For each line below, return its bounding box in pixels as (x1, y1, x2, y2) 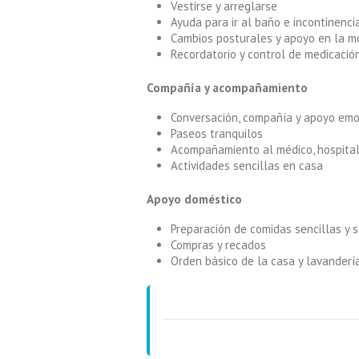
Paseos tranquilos (171, 125, 263, 141)
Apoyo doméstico (147, 191, 242, 207)
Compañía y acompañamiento (147, 79, 308, 95)
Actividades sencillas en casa (171, 157, 323, 173)
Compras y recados (171, 236, 266, 252)
